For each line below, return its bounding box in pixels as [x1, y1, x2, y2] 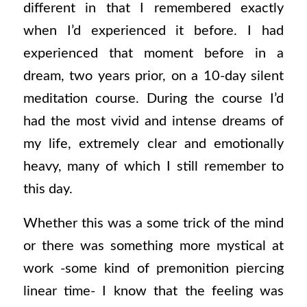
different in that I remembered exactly [23, 1, 284, 16]
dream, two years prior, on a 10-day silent [23, 69, 284, 84]
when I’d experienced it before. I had [23, 24, 284, 38]
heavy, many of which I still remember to [23, 160, 284, 174]
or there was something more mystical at [23, 238, 284, 253]
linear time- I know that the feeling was [23, 284, 284, 298]
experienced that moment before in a [23, 47, 284, 61]
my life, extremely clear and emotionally [23, 137, 284, 151]
